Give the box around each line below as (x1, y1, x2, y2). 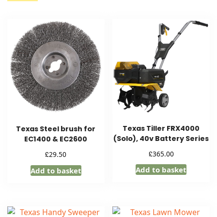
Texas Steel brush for (16, 124, 96, 134)
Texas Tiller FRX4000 (123, 123, 200, 133)
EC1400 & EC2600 (24, 134, 88, 144)
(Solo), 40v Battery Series (113, 133, 209, 143)
